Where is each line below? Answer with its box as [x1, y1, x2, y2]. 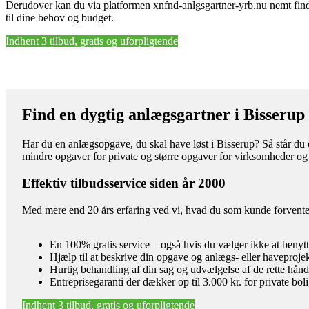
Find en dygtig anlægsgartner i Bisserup [22, 106, 305, 124]
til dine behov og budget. [6, 12, 114, 24]
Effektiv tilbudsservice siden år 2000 [22, 175, 226, 190]
